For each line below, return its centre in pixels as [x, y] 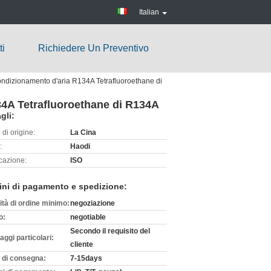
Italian [149, 12]
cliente [82, 244]
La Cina [83, 132]
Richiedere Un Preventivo [93, 48]
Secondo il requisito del [110, 231]
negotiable [88, 217]
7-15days [86, 258]
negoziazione [93, 203]
